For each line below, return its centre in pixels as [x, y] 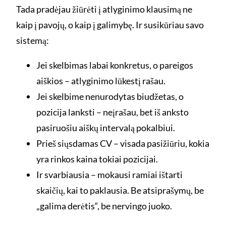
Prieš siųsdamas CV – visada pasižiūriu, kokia [123, 144]
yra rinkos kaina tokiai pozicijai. [97, 159]
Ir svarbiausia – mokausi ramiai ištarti [109, 175]
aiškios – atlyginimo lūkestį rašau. [101, 81]
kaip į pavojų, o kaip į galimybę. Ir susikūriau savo [110, 25]
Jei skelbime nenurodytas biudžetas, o [110, 97]
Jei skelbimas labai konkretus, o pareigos [115, 65]
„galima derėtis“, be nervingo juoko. [104, 206]
